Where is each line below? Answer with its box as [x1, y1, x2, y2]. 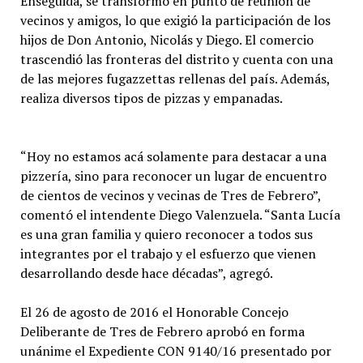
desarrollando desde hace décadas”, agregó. [19, 264, 273, 282]
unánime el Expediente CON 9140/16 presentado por [19, 342, 331, 360]
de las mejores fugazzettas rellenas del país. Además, [19, 70, 330, 88]
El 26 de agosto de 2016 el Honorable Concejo [19, 303, 288, 321]
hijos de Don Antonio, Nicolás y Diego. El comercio [19, 31, 314, 49]
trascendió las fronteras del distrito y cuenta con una [19, 50, 333, 68]
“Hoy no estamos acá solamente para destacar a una [19, 147, 327, 165]
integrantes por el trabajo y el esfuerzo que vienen [19, 245, 316, 263]
